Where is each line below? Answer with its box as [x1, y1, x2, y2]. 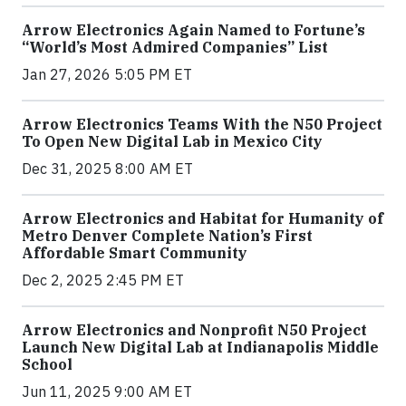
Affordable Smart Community [22, 244, 247, 262]
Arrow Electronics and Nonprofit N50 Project [22, 321, 367, 339]
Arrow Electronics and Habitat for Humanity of [22, 209, 383, 227]
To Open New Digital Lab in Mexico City [22, 132, 323, 150]
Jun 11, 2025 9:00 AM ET [22, 382, 192, 401]
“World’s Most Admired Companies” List [22, 38, 328, 56]
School [22, 355, 72, 373]
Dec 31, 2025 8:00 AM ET [22, 159, 193, 178]
